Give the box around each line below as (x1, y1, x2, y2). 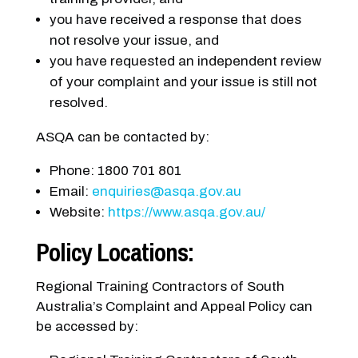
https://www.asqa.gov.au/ (107, 204, 265, 220)
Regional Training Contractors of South (35, 278, 284, 294)
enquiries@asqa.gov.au (91, 183, 241, 199)
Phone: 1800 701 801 (49, 162, 181, 178)
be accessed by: (35, 318, 138, 334)
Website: (49, 204, 108, 220)
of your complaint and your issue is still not (49, 74, 317, 89)
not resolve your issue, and (49, 32, 219, 48)
